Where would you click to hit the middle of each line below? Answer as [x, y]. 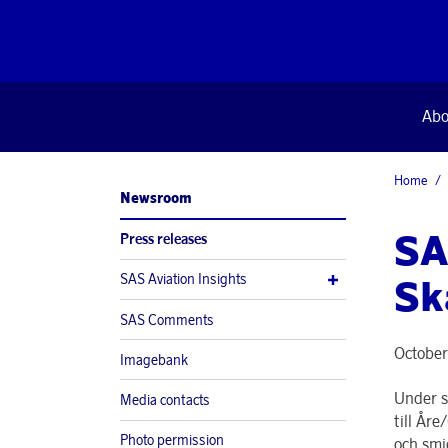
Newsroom [156, 197]
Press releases [163, 239]
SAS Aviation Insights [183, 279]
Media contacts [165, 399]
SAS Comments [167, 319]
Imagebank [154, 359]
